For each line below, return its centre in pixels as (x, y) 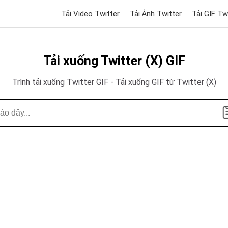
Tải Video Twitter (90, 14)
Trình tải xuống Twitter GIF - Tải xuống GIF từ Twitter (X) (114, 82)
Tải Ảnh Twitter (156, 14)
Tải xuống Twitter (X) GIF (114, 61)
